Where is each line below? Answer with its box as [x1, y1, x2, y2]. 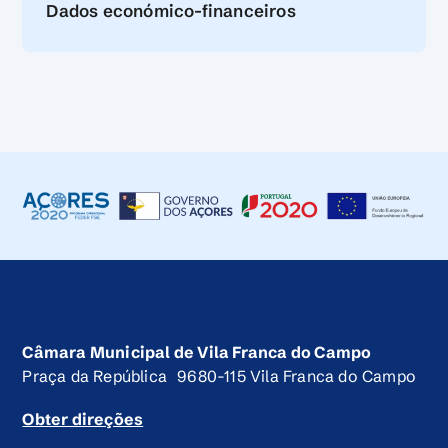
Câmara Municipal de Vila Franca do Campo [22, 341, 372, 362]
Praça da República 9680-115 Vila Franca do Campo [22, 365, 417, 386]
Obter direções [22, 409, 144, 429]
